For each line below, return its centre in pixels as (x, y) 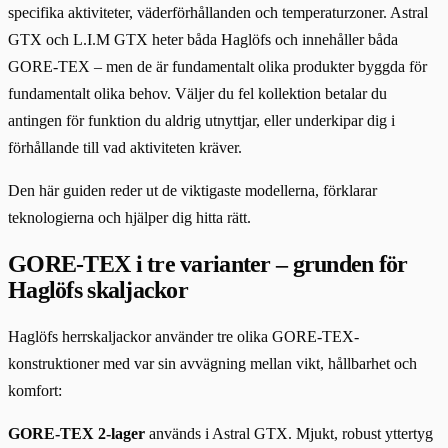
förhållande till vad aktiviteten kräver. (125, 148)
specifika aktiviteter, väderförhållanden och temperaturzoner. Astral (218, 13)
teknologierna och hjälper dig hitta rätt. (129, 218)
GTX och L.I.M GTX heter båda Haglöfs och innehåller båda (203, 40)
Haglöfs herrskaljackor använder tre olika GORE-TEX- (183, 336)
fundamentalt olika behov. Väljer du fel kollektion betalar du (197, 94)
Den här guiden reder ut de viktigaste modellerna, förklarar (192, 191)
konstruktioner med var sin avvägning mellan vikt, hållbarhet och (212, 363)
